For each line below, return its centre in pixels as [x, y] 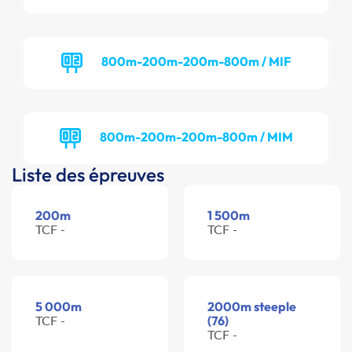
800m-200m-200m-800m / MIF [196, 61]
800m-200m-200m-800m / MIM [196, 136]
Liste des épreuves [88, 175]
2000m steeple [252, 307]
